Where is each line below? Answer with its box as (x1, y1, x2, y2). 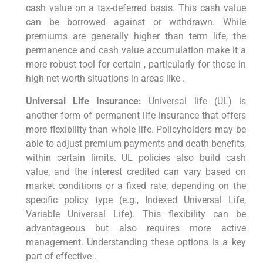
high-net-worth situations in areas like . (25, 73, 185, 85)
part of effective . (25, 250, 96, 262)
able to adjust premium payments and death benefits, (25, 137, 246, 149)
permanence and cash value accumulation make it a (25, 45, 246, 56)
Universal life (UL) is (141, 95, 246, 107)
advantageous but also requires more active (25, 222, 246, 234)
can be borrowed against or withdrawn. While (25, 16, 246, 28)
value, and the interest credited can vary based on (25, 166, 246, 177)
